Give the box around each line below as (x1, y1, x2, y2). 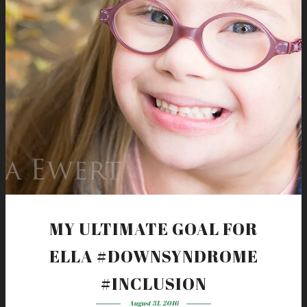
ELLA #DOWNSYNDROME (49, 245, 258, 267)
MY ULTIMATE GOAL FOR (49, 218, 258, 240)
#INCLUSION (100, 273, 207, 295)
